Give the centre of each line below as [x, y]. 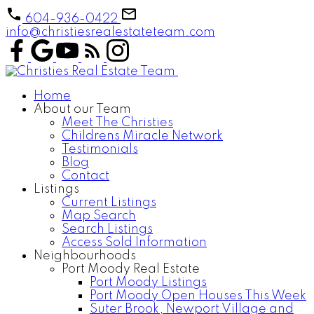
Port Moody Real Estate [131, 269]
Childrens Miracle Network [142, 136]
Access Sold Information [134, 243]
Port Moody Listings [148, 282]
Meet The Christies [117, 123]
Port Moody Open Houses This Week [198, 296]
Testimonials [100, 149]
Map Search [99, 216]
